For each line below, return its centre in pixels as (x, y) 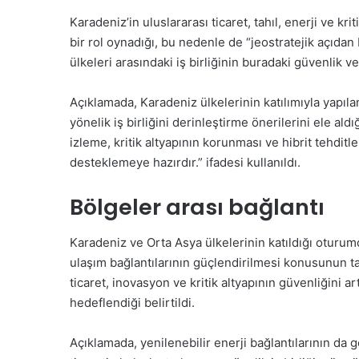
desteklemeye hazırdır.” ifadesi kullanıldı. (185, 162)
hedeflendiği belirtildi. (132, 303)
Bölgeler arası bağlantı (197, 207)
